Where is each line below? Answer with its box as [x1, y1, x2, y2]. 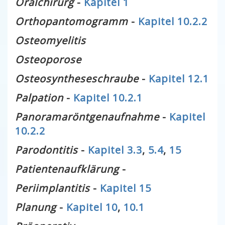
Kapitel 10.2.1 [73, 91, 143, 104]
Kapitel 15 [100, 181, 151, 195]
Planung [15, 200, 56, 214]
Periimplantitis [15, 181, 90, 195]
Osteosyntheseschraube [15, 72, 139, 85]
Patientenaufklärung [15, 162, 119, 176]
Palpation [15, 91, 63, 104]
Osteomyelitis [15, 34, 86, 47]
